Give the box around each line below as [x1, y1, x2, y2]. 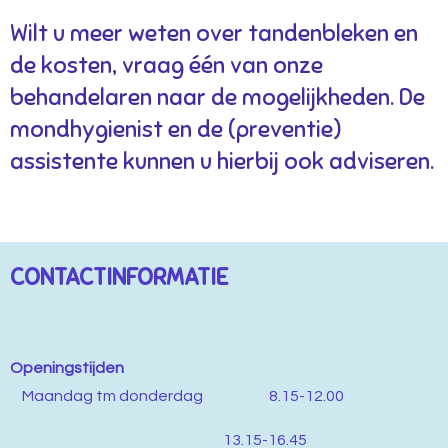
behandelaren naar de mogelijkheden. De [10, 82, 425, 112]
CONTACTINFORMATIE [10, 263, 228, 292]
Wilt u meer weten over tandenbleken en [10, 18, 418, 48]
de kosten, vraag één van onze [10, 50, 323, 80]
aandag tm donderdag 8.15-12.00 [34, 388, 371, 404]
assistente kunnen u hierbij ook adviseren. [10, 146, 434, 176]
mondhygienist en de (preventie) [10, 114, 342, 144]
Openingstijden [10, 360, 433, 376]
